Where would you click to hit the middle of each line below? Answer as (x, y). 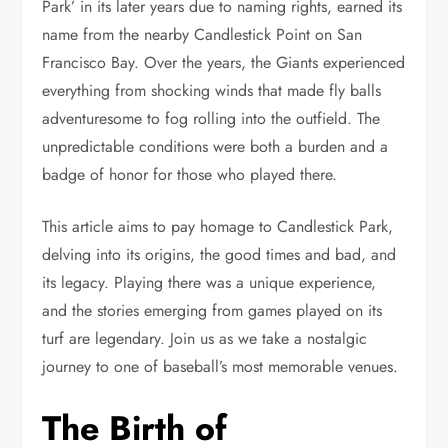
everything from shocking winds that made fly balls (212, 90)
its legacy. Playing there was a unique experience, (209, 282)
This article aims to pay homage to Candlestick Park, (218, 226)
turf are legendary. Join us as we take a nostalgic (205, 338)
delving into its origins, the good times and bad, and (219, 254)
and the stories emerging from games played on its (212, 310)
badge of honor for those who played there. (190, 174)
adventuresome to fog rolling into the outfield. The (211, 118)
